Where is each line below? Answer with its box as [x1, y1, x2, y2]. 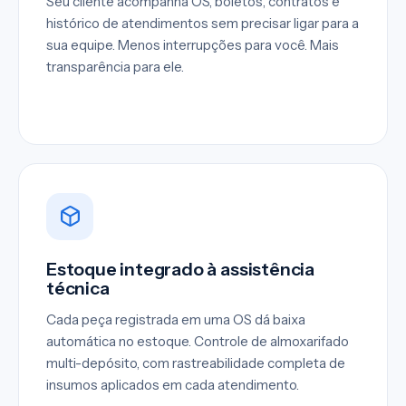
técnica [46, 276, 110, 299]
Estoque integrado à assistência [46, 257, 314, 280]
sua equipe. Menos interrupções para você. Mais [46, 35, 339, 53]
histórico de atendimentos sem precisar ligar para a [46, 14, 359, 32]
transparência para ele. [46, 57, 184, 75]
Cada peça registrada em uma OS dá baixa [46, 310, 305, 328]
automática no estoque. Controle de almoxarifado [46, 332, 349, 350]
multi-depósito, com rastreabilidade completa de [46, 353, 345, 372]
